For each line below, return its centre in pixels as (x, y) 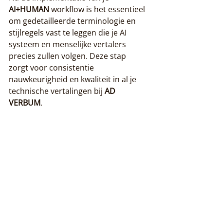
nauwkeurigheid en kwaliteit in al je (73, 79)
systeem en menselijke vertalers (68, 44)
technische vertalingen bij (57, 91)
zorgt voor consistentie (52, 67)
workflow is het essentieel (98, 9)
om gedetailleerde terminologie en (73, 21)
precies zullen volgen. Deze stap (68, 56)
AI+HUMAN (29, 9)
